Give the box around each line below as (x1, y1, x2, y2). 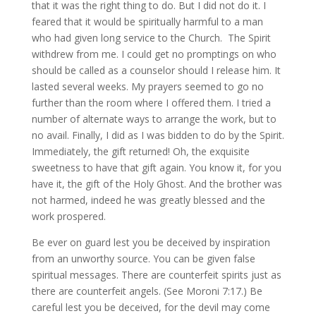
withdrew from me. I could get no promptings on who (31, 47, 276, 61)
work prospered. (31, 209, 106, 223)
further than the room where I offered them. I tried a (31, 96, 271, 109)
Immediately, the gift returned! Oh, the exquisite (31, 145, 250, 158)
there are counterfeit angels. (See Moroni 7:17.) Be (31, 284, 262, 298)
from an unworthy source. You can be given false (31, 252, 255, 265)
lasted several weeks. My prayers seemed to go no (31, 80, 264, 93)
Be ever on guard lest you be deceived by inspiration (31, 236, 270, 249)
